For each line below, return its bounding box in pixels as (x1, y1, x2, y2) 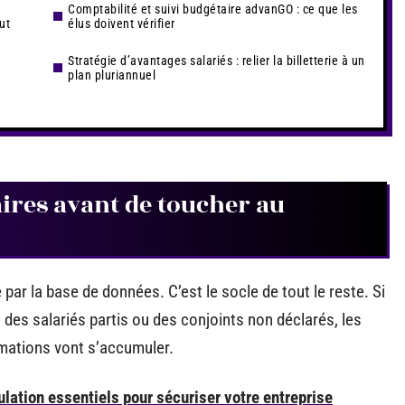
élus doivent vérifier (68, 16, 175, 31)
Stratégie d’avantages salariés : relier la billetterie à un (68, 53, 365, 68)
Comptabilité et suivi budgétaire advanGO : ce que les (68, 2, 358, 16)
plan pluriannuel (68, 68, 155, 82)
